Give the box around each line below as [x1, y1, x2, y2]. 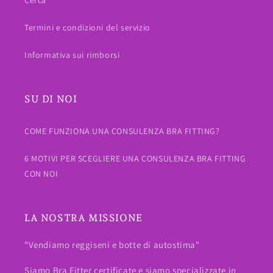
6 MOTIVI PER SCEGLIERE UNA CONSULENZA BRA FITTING [24, 153, 246, 164]
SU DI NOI [24, 93, 77, 105]
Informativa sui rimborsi [24, 49, 120, 60]
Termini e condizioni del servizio [24, 22, 151, 33]
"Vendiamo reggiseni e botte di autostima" [24, 239, 200, 250]
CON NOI [24, 168, 58, 179]
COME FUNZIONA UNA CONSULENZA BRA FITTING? [24, 126, 220, 136]
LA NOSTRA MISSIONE [24, 212, 143, 224]
